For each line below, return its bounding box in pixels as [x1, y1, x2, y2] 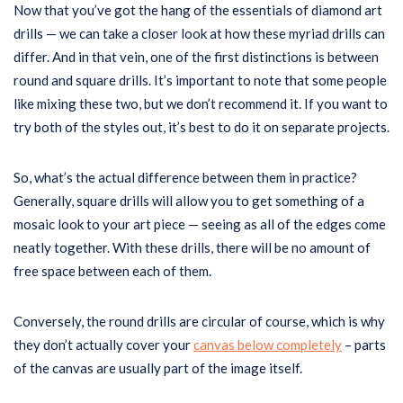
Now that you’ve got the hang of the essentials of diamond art [13, 2, 382, 18]
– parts [342, 336, 386, 353]
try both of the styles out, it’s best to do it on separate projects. [13, 119, 390, 135]
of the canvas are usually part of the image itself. [13, 360, 302, 376]
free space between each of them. [13, 263, 211, 279]
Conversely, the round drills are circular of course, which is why [13, 313, 385, 329]
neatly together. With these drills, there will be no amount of [13, 239, 371, 255]
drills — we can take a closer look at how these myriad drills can [13, 25, 385, 41]
